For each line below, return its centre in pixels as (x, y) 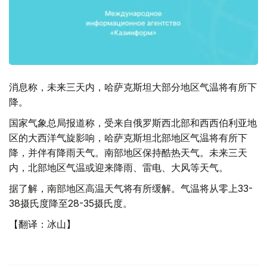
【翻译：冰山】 (42, 224)
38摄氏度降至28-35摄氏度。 (71, 204)
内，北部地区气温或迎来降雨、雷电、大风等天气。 (119, 168)
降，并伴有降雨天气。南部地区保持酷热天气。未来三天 (128, 153)
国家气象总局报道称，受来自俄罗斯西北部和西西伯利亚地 (133, 123)
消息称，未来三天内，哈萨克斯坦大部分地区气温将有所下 (133, 87)
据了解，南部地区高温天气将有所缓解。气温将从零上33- (131, 189)
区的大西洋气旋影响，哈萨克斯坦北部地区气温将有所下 (128, 138)
